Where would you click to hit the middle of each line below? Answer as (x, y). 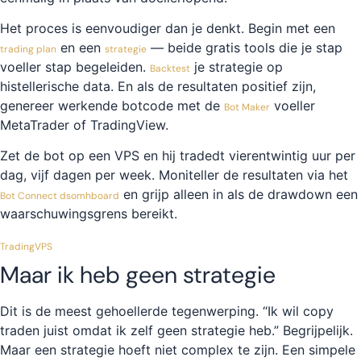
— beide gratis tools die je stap (245, 48)
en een (81, 48)
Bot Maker (247, 108)
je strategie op (237, 67)
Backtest (170, 69)
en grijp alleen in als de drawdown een (239, 195)
